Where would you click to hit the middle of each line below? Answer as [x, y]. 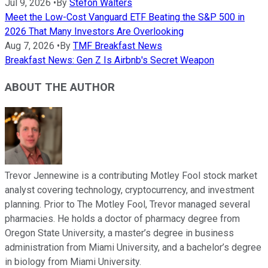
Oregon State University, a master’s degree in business [119, 233]
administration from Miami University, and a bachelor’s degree [133, 247]
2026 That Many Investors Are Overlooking [94, 32]
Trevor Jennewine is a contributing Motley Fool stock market [131, 175]
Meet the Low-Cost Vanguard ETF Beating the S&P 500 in [125, 17]
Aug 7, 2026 [30, 46]
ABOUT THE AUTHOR [60, 88]
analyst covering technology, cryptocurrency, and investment [130, 190]
